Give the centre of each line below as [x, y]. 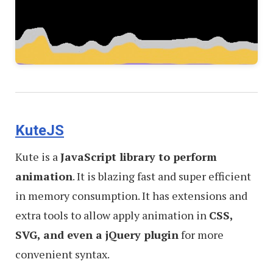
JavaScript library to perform [139, 157]
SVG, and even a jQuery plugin [97, 235]
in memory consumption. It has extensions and [131, 196]
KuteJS [40, 131]
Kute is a [38, 157]
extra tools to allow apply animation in [112, 215]
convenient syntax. [62, 254]
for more [201, 235]
